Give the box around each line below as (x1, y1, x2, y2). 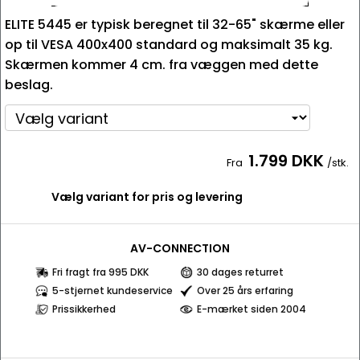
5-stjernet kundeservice (52, 284, 173, 297)
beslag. (5, 76, 53, 94)
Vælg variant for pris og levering (51, 189, 243, 205)
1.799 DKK (248, 149, 324, 172)
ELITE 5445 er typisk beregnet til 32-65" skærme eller (5, 15, 345, 34)
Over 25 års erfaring (197, 284, 293, 297)
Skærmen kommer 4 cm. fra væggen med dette (5, 55, 318, 74)
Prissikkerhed (52, 302, 116, 316)
